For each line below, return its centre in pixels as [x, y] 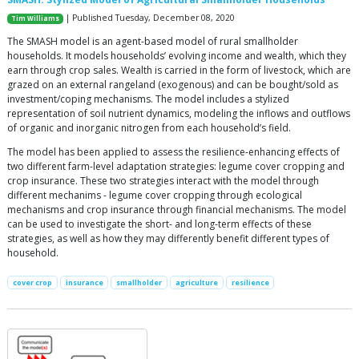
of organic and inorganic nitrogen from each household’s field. [149, 128]
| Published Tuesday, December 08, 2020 [149, 18]
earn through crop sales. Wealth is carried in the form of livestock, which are [179, 71]
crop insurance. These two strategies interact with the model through [163, 181]
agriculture [196, 283]
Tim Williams [36, 19]
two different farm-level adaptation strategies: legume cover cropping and [176, 167]
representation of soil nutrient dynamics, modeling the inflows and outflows [179, 114]
